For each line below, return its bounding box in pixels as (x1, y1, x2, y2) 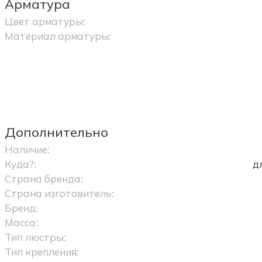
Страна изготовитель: (4, 187, 114, 200)
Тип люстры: (4, 231, 66, 244)
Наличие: (4, 143, 50, 156)
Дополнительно (4, 124, 108, 141)
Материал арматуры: (4, 30, 111, 43)
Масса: (4, 216, 38, 229)
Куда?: (4, 158, 36, 171)
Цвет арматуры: (4, 15, 85, 28)
